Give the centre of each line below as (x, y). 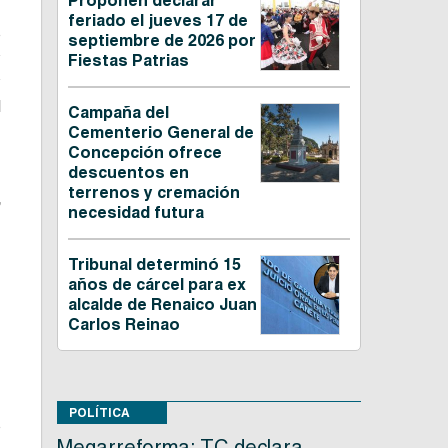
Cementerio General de (160, 133)
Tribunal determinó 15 (154, 265)
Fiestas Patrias (128, 61)
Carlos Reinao (123, 325)
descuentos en (128, 173)
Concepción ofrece (144, 153)
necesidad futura (135, 213)
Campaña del (118, 113)
